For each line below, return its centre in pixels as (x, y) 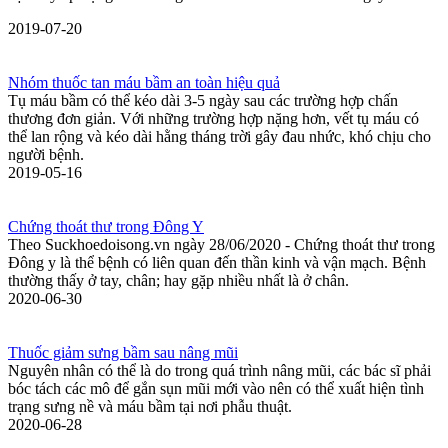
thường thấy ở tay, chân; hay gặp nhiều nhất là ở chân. (178, 280)
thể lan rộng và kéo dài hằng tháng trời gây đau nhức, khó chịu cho (219, 136)
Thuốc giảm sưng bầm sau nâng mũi (123, 352)
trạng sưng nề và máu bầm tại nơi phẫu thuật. (152, 406)
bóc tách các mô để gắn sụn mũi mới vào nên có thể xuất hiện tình (216, 388)
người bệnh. (46, 154)
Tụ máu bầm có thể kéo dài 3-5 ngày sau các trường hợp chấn (203, 100)
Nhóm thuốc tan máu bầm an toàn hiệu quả (144, 82)
